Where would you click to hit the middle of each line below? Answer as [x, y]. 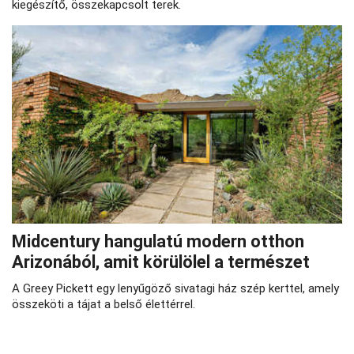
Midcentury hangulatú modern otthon [158, 242]
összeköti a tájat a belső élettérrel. [104, 305]
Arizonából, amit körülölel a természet [161, 262]
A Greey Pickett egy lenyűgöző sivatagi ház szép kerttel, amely [175, 289]
